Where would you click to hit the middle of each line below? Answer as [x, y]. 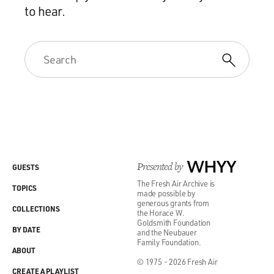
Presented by [160, 167]
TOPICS [24, 188]
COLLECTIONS [36, 209]
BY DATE [26, 230]
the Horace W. [161, 213]
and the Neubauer [167, 232]
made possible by [166, 193]
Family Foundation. [169, 242]
